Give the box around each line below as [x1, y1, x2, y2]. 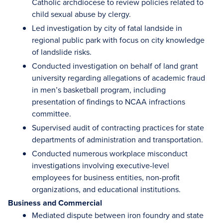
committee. [32, 108, 71, 119]
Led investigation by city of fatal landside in [32, 22, 182, 33]
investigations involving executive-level [32, 160, 169, 171]
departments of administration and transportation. [32, 134, 203, 145]
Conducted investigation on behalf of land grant [32, 60, 198, 71]
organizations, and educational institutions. [32, 184, 181, 195]
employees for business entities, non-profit [32, 172, 180, 183]
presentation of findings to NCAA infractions [32, 96, 185, 107]
